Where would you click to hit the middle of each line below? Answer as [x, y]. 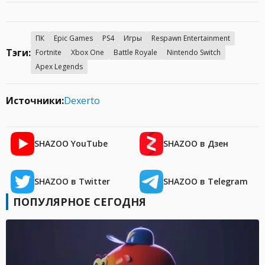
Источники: [35, 100]
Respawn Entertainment [191, 38]
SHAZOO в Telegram [206, 181]
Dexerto [82, 100]
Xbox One [88, 52]
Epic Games [73, 38]
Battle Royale [135, 52]
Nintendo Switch [194, 52]
